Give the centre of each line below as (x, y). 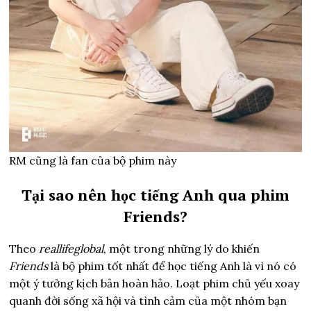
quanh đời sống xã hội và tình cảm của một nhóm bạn (148, 300)
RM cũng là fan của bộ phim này (93, 160)
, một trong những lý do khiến (182, 248)
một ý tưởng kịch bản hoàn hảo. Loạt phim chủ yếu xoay (154, 283)
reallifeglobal (72, 248)
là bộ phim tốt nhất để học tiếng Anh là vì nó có (174, 266)
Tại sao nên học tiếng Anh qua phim (155, 194)
